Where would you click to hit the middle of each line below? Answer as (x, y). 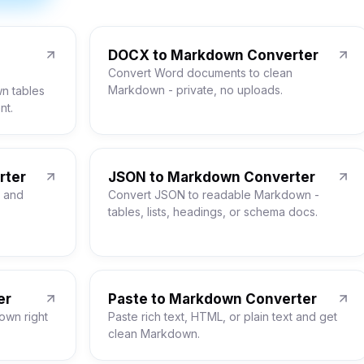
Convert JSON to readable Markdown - (214, 195)
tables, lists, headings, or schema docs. (213, 212)
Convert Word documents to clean (200, 73)
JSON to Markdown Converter (212, 177)
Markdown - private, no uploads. (195, 90)
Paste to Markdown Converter (212, 299)
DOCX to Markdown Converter (213, 55)
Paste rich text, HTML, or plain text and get (223, 316)
